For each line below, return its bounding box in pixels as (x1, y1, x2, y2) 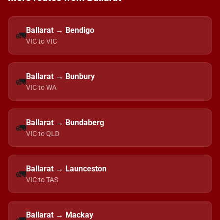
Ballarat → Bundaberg (26, 118, 104, 127)
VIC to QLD (26, 130, 59, 137)
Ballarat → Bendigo (26, 26, 94, 35)
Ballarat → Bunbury (26, 72, 95, 81)
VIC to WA (26, 83, 56, 91)
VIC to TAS (26, 176, 58, 184)
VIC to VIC (26, 37, 57, 45)
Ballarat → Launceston (26, 164, 107, 173)
